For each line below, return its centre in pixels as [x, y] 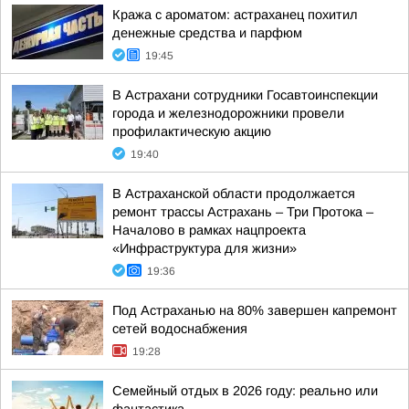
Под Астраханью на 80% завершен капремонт [255, 310]
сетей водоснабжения [180, 329]
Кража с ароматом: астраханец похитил [235, 15]
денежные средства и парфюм [207, 33]
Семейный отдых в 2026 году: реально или [245, 391]
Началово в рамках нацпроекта [209, 230]
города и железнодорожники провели [228, 113]
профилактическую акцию [192, 131]
